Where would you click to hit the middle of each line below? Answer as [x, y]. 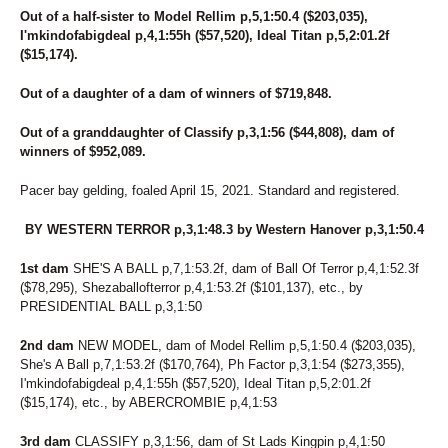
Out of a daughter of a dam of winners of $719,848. [176, 93]
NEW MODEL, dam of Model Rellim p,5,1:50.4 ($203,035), [245, 345]
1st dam [44, 268]
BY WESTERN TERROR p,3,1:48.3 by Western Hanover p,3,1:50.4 [224, 229]
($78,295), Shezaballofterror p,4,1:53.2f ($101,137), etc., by [191, 287]
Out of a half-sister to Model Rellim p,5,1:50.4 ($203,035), [194, 16]
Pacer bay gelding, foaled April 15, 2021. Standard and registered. [210, 190]
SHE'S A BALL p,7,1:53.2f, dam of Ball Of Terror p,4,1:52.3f [244, 268]
